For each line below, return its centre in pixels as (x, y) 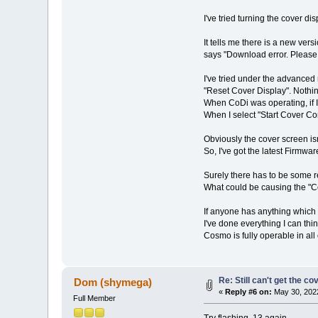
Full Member (95, 298)
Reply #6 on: (249, 292)
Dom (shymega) (113, 283)
